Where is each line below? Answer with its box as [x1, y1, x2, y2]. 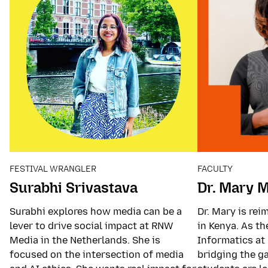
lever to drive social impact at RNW [10, 220, 173, 232]
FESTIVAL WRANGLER [10, 163, 96, 174]
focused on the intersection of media [10, 248, 184, 260]
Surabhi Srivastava [10, 178, 138, 196]
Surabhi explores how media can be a [10, 205, 182, 217]
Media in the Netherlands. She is [10, 234, 160, 246]
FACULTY [197, 163, 233, 174]
